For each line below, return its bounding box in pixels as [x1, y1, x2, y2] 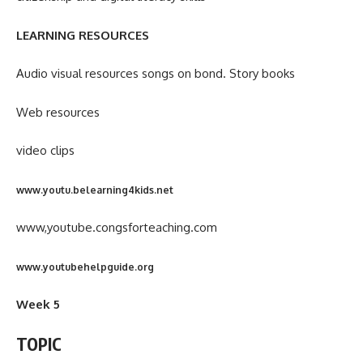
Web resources [16, 104, 100, 120]
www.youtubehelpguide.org [16, 260, 154, 273]
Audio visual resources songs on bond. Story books [16, 66, 295, 82]
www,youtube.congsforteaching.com [16, 220, 217, 236]
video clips [16, 143, 78, 159]
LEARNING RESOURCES [16, 27, 149, 43]
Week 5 [16, 297, 60, 313]
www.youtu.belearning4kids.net [16, 183, 173, 196]
